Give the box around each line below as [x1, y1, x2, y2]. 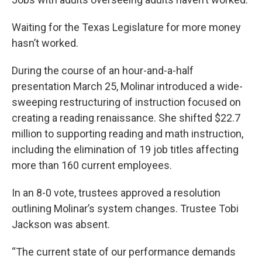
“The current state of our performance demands [12, 246, 236, 258]
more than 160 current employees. [12, 159, 172, 172]
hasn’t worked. [12, 37, 78, 50]
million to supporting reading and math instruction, [12, 127, 243, 140]
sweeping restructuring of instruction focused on [12, 96, 241, 109]
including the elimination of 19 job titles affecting [12, 143, 239, 156]
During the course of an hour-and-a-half [12, 64, 194, 77]
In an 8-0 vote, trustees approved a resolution [12, 187, 220, 199]
